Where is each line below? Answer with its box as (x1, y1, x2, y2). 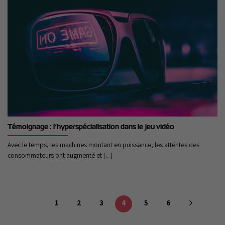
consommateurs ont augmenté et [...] (8, 151, 112, 160)
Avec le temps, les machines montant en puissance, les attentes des (8, 140, 199, 150)
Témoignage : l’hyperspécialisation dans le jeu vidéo (8, 122, 174, 132)
